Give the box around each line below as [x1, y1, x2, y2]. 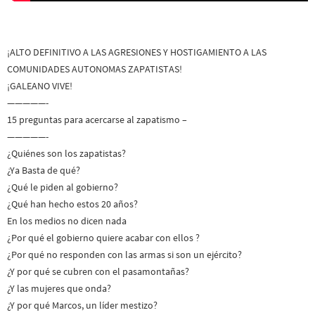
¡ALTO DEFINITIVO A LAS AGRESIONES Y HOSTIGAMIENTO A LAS [7, 45, 266, 58]
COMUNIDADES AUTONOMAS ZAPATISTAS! [7, 62, 182, 75]
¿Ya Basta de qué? [7, 163, 80, 176]
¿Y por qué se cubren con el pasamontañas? [7, 264, 189, 278]
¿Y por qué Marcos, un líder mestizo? [7, 298, 157, 311]
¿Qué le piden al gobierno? [7, 180, 118, 193]
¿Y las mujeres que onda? [7, 281, 111, 295]
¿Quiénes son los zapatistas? [7, 146, 126, 160]
